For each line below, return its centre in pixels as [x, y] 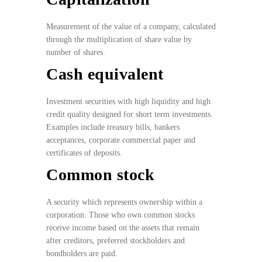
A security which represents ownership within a [124, 202]
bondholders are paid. [83, 254]
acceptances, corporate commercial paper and [121, 140]
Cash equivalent [105, 74]
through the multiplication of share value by [119, 40]
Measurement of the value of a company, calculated [131, 27]
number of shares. [77, 53]
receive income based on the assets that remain [123, 228]
